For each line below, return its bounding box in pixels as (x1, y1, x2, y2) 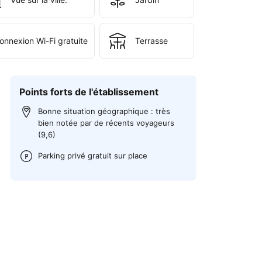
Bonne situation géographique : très (38, 106, 171, 116)
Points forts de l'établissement (19, 86, 159, 98)
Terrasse (135, 36, 168, 46)
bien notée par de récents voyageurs (38, 118, 175, 127)
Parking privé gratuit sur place (38, 150, 148, 160)
